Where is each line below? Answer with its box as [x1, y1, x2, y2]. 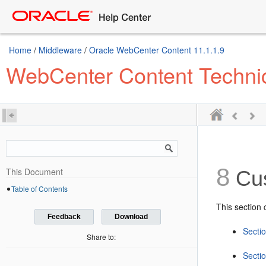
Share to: [87, 232, 116, 242]
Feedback [47, 213, 81, 221]
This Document [6, 166, 63, 178]
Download [114, 213, 148, 221]
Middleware [39, 44, 82, 56]
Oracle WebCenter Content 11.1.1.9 [89, 44, 224, 56]
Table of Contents [11, 183, 68, 194]
